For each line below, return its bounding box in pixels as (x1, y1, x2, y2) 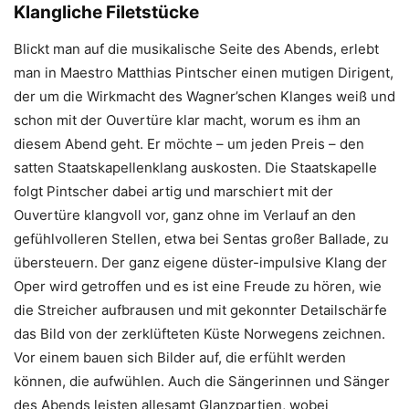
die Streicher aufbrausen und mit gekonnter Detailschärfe (14, 301, 387, 320)
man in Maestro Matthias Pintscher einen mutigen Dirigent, (14, 64, 393, 82)
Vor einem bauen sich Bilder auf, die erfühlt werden (14, 349, 346, 367)
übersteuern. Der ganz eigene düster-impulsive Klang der (14, 254, 387, 272)
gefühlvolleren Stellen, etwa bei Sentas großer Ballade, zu (14, 230, 389, 248)
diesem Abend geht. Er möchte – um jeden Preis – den (14, 135, 364, 153)
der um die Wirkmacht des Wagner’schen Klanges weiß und (14, 88, 395, 106)
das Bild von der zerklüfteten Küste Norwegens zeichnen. (14, 325, 385, 343)
